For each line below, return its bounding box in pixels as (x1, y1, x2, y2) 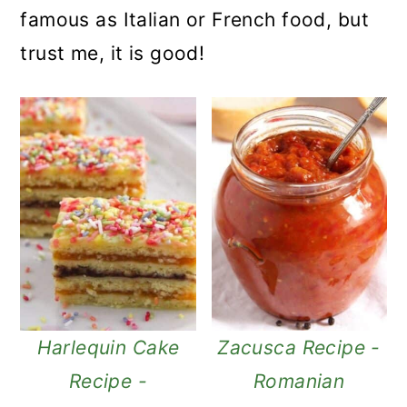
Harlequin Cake (36, 336, 180, 360)
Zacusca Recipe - (217, 336, 381, 360)
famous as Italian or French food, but (20, 7, 369, 31)
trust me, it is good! (20, 41, 205, 65)
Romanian (253, 370, 345, 393)
